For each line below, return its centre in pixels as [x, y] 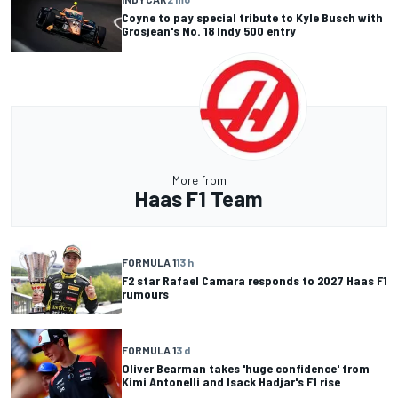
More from [199, 180]
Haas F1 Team [199, 199]
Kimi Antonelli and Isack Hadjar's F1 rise [231, 381]
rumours [145, 293]
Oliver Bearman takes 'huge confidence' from [246, 368]
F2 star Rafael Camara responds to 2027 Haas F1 [255, 280]
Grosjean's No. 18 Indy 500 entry [209, 31]
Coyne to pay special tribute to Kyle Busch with [252, 18]
